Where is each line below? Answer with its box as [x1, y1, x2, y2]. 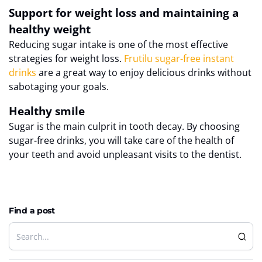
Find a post [9, 205, 55, 216]
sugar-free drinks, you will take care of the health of [9, 134, 234, 147]
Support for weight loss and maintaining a [9, 5, 239, 20]
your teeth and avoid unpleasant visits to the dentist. [9, 148, 242, 161]
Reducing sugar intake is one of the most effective [9, 38, 228, 51]
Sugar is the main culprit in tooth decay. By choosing [9, 120, 240, 133]
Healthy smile [9, 104, 85, 119]
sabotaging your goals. [9, 80, 109, 94]
